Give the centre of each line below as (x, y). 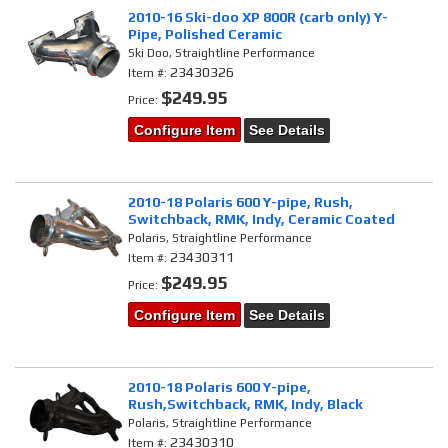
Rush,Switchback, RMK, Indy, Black (246, 403)
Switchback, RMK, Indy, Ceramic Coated (262, 219)
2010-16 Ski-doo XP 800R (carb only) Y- (258, 17)
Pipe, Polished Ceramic (205, 34)
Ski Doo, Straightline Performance (222, 53)
